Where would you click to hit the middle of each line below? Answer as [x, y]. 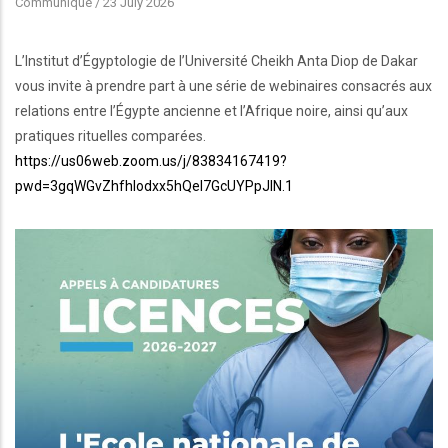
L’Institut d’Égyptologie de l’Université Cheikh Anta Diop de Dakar [216, 61]
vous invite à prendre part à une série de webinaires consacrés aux [223, 86]
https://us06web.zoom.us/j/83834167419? [151, 161]
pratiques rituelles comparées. [110, 136]
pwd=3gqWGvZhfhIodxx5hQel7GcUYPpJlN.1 [154, 186]
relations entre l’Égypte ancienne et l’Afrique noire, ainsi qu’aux [211, 111]
